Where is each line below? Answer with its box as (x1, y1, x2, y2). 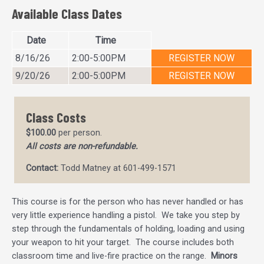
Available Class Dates (12, 5, 122, 22)
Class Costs (26, 109, 86, 126)
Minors (211, 250, 237, 262)
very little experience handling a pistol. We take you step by (12, 210, 240, 221)
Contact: (26, 163, 58, 174)
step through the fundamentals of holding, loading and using (12, 223, 245, 235)
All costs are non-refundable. (26, 141, 138, 152)
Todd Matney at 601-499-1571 (58, 163, 176, 174)
